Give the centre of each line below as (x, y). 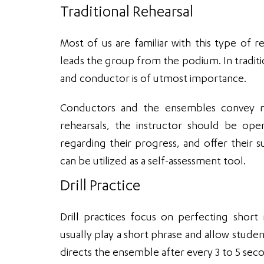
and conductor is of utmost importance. (153, 79)
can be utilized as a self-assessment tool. (153, 162)
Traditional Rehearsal (127, 13)
